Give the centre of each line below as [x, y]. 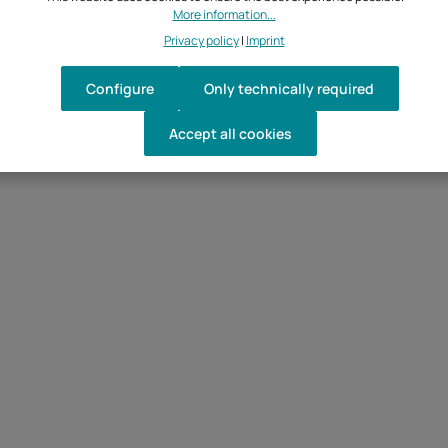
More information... [224, 14]
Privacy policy [201, 40]
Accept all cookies [230, 133]
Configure [120, 88]
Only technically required [289, 88]
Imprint [265, 40]
